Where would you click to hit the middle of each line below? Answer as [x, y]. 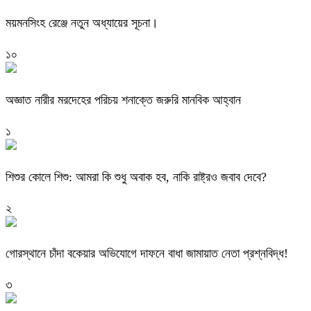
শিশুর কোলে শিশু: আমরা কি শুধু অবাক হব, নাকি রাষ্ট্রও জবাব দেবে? [136, 177]
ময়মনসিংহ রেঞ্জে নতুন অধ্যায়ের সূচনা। [82, 23]
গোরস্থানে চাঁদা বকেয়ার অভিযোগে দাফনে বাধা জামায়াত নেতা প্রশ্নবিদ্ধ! [147, 254]
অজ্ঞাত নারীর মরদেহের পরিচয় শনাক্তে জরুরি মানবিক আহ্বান [123, 100]
